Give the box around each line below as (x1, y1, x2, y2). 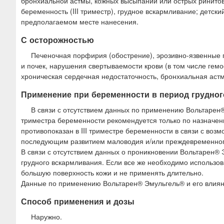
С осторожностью (21, 33, 94, 45)
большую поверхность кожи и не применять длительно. (21, 167, 203, 177)
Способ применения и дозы (21, 195, 134, 207)
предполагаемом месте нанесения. (21, 16, 138, 26)
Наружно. (31, 211, 62, 222)
